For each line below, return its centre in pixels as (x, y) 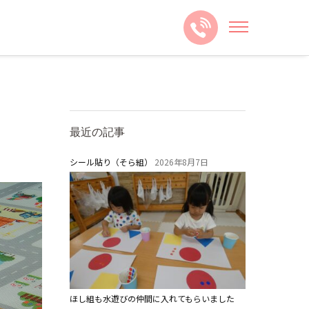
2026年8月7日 (180, 162)
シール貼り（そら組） (111, 162)
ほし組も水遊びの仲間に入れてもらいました (152, 299)
